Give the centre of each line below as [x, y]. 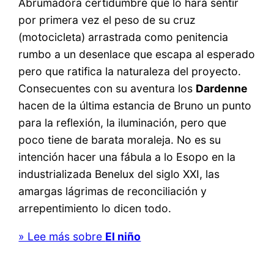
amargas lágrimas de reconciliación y [113, 191]
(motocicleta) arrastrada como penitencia [124, 37]
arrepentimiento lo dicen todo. [95, 208]
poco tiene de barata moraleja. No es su [120, 139]
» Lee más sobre [62, 236]
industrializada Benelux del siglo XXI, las [119, 174]
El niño [123, 236]
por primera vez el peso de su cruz [107, 20]
